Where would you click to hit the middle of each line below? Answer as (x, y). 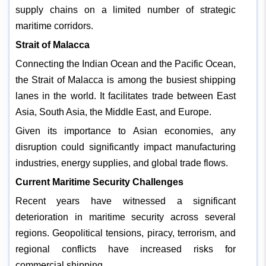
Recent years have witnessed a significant (126, 201)
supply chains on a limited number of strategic (126, 9)
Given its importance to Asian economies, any (126, 131)
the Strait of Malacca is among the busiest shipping (126, 80)
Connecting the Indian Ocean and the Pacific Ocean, (126, 64)
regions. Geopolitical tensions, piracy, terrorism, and (126, 233)
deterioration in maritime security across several (126, 217)
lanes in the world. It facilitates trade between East (126, 96)
